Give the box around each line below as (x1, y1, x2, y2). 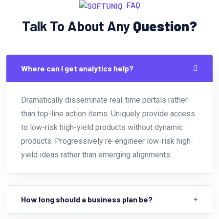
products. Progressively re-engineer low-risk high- (21, 136, 194, 146)
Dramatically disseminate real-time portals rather (21, 95, 188, 105)
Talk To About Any (22, 18, 133, 35)
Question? (133, 18, 197, 35)
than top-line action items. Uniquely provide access (21, 109, 195, 119)
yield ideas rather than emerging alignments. (21, 150, 172, 160)
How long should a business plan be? (21, 194, 153, 204)
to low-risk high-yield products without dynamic (21, 123, 183, 132)
